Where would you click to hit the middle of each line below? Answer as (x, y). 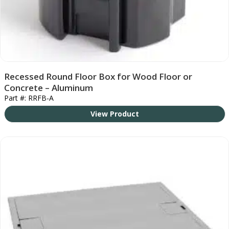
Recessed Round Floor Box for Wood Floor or (98, 76)
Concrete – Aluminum (48, 87)
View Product (114, 113)
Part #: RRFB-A (29, 98)
